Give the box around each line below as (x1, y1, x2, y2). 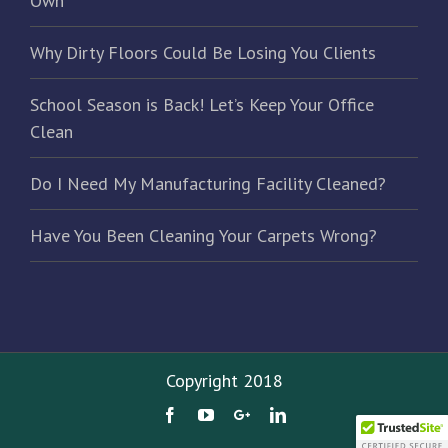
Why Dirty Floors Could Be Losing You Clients (30, 41, 376, 65)
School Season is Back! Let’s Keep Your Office (30, 93, 374, 117)
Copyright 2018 (165, 369, 283, 393)
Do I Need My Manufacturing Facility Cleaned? (30, 172, 386, 196)
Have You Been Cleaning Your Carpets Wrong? (30, 224, 377, 248)
